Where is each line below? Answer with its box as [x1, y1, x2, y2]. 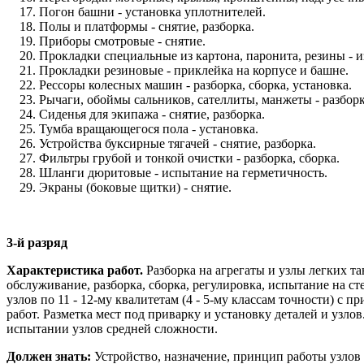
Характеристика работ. [6, 263, 143, 278]
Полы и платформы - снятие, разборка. [39, 19, 254, 34]
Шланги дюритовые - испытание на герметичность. [39, 166, 327, 180]
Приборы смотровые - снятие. [39, 34, 206, 49]
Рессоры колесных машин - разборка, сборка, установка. [39, 78, 352, 93]
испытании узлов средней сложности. [6, 322, 218, 336]
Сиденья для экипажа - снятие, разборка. [39, 107, 265, 122]
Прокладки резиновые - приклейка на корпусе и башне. [39, 63, 349, 78]
